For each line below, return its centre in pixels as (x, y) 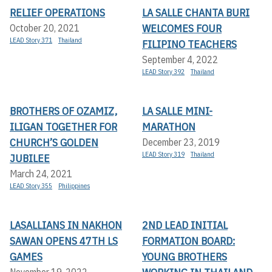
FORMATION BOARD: (189, 240)
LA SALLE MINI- (177, 110)
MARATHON (169, 126)
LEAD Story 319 (163, 154)
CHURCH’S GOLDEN (54, 142)
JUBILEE (30, 158)
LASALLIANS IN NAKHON (66, 225)
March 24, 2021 (41, 173)
